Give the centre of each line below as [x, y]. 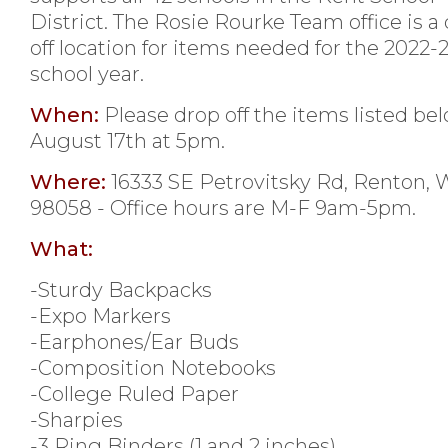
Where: [68, 181]
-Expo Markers [100, 315]
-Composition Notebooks [153, 367]
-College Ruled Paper [134, 393]
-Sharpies [76, 419]
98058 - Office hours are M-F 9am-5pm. [223, 207]
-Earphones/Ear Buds [134, 341]
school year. [89, 73]
